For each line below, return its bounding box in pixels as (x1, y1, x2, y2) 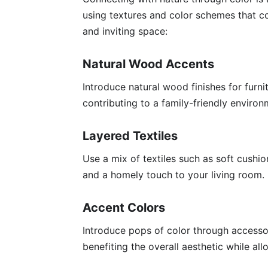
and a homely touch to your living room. (83, 169, 264, 181)
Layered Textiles (83, 129, 178, 144)
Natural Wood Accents (83, 57, 214, 72)
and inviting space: (83, 25, 167, 38)
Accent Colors (83, 200, 165, 215)
